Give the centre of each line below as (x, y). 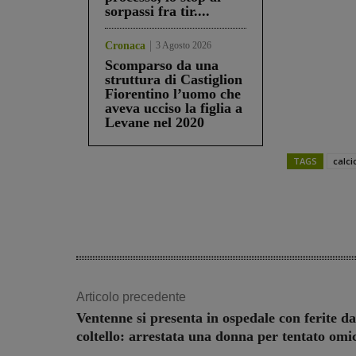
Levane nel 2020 (155, 123)
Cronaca (125, 46)
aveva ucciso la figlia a (174, 108)
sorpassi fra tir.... (157, 12)
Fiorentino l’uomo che (173, 94)
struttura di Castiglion (174, 80)
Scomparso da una (162, 66)
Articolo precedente (131, 297)
